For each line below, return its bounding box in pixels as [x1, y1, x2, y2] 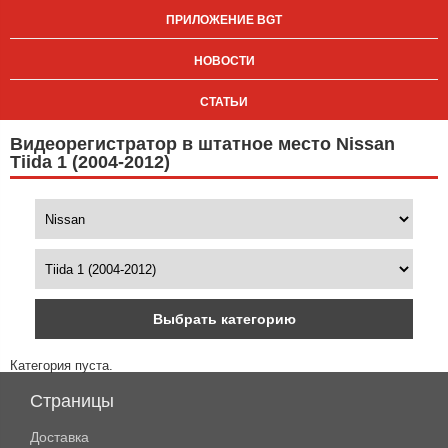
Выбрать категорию [152, 311, 296, 327]
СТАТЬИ [200, 95, 248, 109]
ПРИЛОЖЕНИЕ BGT [166, 13, 282, 27]
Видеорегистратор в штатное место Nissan [10, 134, 395, 154]
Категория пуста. [10, 358, 113, 373]
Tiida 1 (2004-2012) [10, 152, 170, 172]
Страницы [30, 391, 114, 411]
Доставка [30, 429, 89, 445]
